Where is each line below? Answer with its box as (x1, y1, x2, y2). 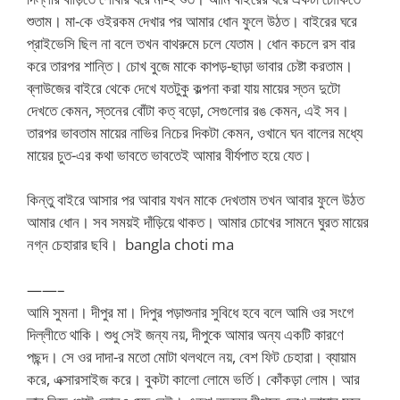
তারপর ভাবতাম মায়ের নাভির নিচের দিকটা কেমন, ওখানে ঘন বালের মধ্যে (27, 121, 362, 143)
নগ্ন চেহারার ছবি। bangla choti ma (27, 234, 234, 254)
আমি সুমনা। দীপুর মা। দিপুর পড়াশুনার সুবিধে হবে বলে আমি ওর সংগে (27, 301, 354, 322)
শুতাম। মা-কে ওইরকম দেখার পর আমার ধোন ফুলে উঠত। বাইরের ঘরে (27, 10, 357, 31)
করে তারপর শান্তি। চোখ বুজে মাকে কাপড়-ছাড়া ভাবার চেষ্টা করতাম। (27, 54, 353, 76)
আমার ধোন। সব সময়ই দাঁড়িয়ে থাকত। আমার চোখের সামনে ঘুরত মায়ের (27, 212, 369, 232)
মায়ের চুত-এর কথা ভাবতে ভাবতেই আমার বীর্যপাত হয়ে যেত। (27, 144, 312, 165)
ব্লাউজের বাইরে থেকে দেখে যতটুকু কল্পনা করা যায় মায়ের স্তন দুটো (27, 77, 340, 98)
